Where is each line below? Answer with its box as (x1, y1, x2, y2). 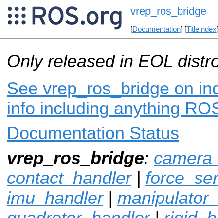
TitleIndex (186, 25, 217, 34)
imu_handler (7, 188, 103, 208)
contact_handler (7, 168, 131, 188)
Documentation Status (7, 123, 179, 143)
